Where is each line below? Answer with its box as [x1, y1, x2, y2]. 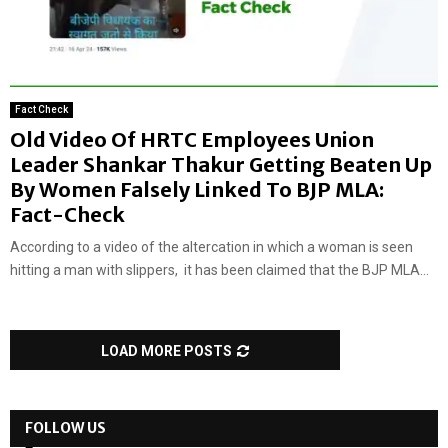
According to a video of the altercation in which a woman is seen [10, 239, 413, 256]
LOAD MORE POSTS [101, 343, 232, 360]
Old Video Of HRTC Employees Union [10, 127, 374, 153]
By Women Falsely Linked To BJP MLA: [10, 177, 384, 203]
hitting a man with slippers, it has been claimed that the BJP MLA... [10, 262, 429, 279]
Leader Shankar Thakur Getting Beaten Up [10, 152, 432, 178]
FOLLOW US [25, 419, 106, 438]
